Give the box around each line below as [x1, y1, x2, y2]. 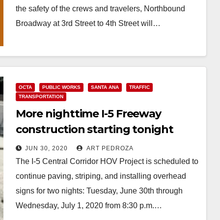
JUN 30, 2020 [25, 144, 68, 152]
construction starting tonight [15, 122, 173, 136]
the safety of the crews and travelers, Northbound [15, 4, 185, 13]
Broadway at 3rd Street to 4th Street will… [15, 19, 161, 27]
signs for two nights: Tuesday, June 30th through [15, 186, 183, 195]
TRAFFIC [129, 84, 150, 90]
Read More [20, 41, 59, 50]
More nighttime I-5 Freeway [15, 107, 162, 120]
